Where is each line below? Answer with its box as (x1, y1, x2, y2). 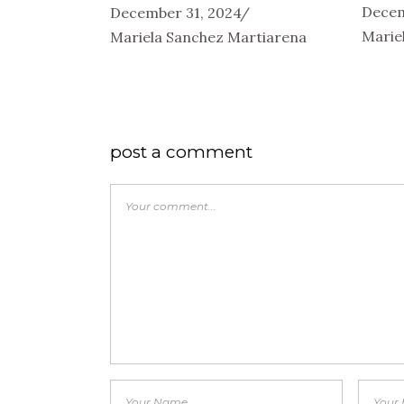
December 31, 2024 (110, 3, 242, 22)
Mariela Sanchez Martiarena (110, 27, 307, 46)
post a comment (110, 141, 252, 162)
